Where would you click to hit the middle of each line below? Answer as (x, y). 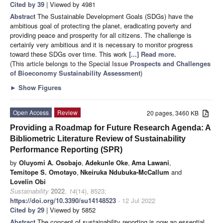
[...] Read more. (153, 54)
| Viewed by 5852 (70, 210)
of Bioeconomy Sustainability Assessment (75, 73)
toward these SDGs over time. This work (69, 54)
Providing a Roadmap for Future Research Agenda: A (110, 127)
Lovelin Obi (28, 181)
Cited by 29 (27, 210)
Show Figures (39, 87)
